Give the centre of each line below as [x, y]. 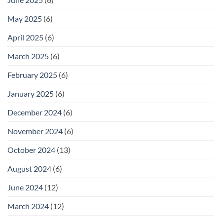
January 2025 [31, 93]
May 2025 [25, 18]
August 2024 [29, 168]
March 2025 [28, 56]
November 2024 [35, 131]
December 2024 [35, 112]
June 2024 [25, 187]
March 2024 [28, 206]
